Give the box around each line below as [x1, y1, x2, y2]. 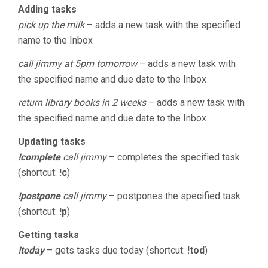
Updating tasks [18, 136, 86, 147]
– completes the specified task [106, 151, 240, 163]
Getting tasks [18, 229, 79, 240]
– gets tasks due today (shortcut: [44, 245, 187, 256]
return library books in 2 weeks [18, 97, 146, 108]
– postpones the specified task [106, 190, 240, 202]
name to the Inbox [18, 35, 93, 46]
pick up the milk [18, 19, 84, 31]
